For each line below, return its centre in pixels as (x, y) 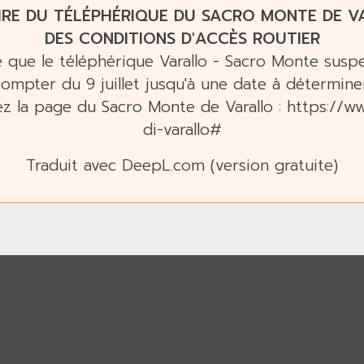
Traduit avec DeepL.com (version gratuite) (182, 165)
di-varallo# (182, 130)
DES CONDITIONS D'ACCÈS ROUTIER (182, 39)
